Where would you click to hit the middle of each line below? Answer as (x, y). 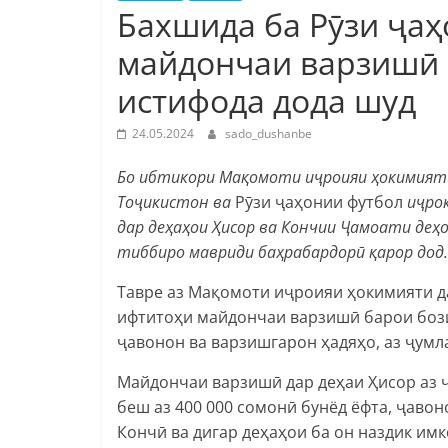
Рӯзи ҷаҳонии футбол (319, 201)
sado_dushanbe (268, 133)
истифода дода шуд (266, 100)
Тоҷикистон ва (176, 201)
